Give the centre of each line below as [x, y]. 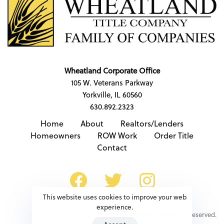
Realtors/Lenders [152, 123]
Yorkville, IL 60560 [112, 94]
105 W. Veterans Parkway [112, 82]
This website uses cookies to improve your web [114, 196]
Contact [112, 147]
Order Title [174, 135]
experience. [114, 206]
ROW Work [117, 135]
